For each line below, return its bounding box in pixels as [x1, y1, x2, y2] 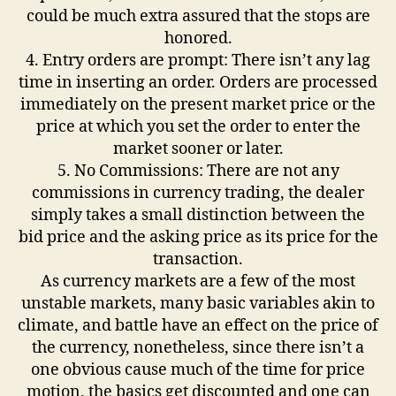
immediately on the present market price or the [20, 95, 376, 115]
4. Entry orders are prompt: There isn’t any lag [26, 50, 370, 71]
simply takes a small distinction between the [31, 205, 365, 225]
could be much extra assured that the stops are [26, 6, 370, 27]
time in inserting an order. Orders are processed [19, 72, 377, 93]
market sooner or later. [112, 139, 284, 159]
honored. [164, 28, 232, 49]
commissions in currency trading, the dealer [32, 183, 364, 203]
